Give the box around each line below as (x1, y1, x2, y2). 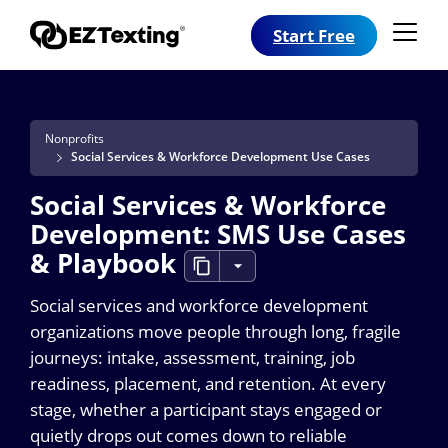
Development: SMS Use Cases (30, 216, 406, 252)
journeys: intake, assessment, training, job (30, 344, 355, 369)
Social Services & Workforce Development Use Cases (71, 148, 370, 165)
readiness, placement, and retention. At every (30, 370, 386, 395)
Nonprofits (45, 130, 104, 147)
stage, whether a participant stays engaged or (30, 396, 382, 421)
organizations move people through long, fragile (30, 318, 401, 343)
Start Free (273, 23, 355, 47)
